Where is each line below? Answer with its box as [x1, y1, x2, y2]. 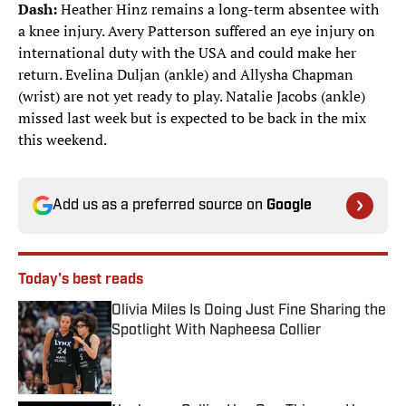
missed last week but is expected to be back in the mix [18, 108, 366, 129]
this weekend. [18, 130, 107, 150]
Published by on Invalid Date [111, 339, 270, 357]
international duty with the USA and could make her [18, 43, 356, 63]
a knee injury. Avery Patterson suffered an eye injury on [18, 21, 375, 42]
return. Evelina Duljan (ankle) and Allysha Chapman [18, 64, 353, 85]
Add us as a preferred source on [53, 198, 266, 214]
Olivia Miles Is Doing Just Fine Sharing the [111, 304, 386, 319]
